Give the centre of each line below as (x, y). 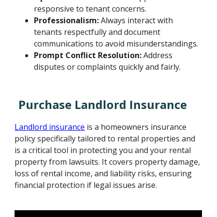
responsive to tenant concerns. (90, 8)
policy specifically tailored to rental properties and (105, 138)
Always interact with (136, 20)
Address (157, 55)
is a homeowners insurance (136, 127)
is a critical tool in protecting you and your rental (103, 150)
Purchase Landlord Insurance (103, 104)
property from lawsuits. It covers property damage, (108, 162)
